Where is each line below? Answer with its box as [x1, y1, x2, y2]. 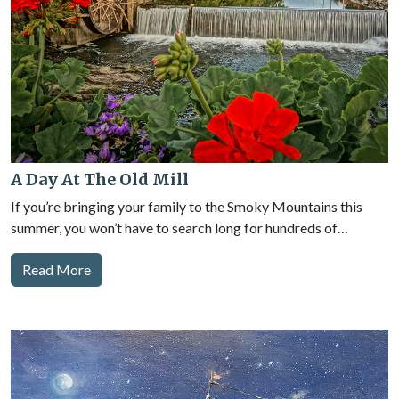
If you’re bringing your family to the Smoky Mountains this [11, 198, 362, 215]
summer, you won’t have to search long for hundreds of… [11, 219, 348, 236]
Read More [22, 261, 91, 278]
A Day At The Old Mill [11, 169, 189, 190]
